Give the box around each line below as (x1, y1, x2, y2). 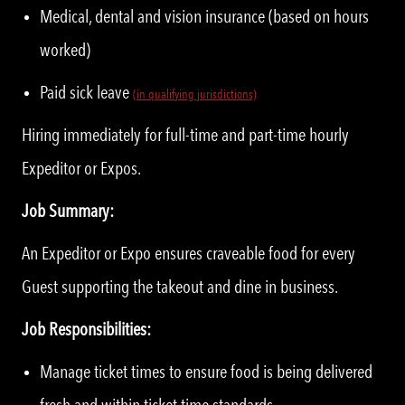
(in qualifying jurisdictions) (133, 86, 257, 102)
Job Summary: (22, 199, 114, 221)
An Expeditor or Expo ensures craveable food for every (22, 241, 355, 264)
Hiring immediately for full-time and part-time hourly (22, 123, 349, 146)
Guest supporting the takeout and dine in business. (22, 275, 338, 297)
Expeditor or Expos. (22, 156, 141, 179)
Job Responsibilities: (22, 317, 151, 340)
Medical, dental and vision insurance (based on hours (40, 5, 369, 27)
